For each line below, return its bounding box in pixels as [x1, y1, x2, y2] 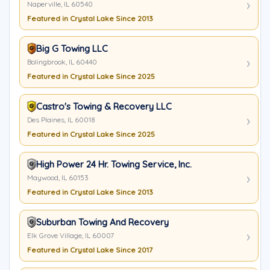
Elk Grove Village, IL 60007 [27, 231, 114, 240]
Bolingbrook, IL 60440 [27, 57, 97, 66]
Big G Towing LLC [36, 43, 108, 54]
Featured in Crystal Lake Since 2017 [27, 245, 152, 254]
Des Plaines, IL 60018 [27, 115, 95, 124]
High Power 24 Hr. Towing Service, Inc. [36, 159, 192, 170]
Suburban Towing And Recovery [36, 216, 169, 228]
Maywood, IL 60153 [27, 173, 89, 182]
